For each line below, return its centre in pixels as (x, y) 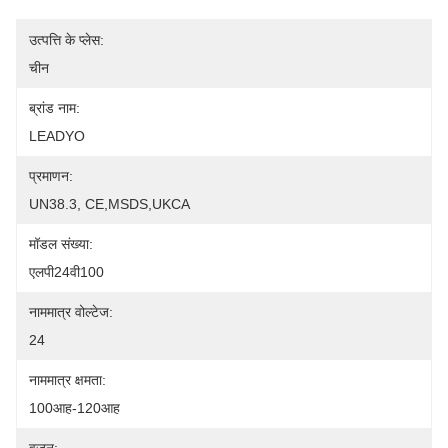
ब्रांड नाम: (54, 108)
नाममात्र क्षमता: (67, 380)
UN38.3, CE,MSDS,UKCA (109, 204)
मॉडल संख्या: (61, 244)
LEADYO (57, 136)
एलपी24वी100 (66, 272)
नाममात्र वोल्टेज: (71, 312)
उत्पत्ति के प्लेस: (66, 40)
